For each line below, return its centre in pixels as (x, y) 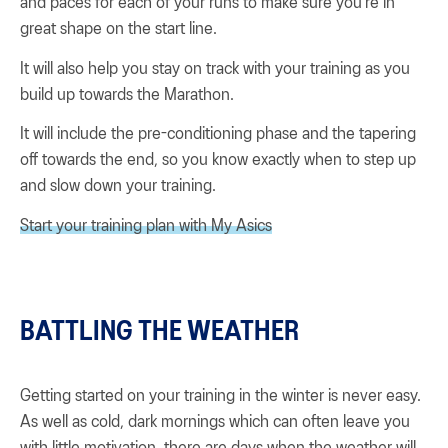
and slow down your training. (118, 186)
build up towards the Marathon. (127, 94)
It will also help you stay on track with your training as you (215, 68)
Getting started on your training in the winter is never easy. (220, 395)
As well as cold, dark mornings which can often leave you (215, 421)
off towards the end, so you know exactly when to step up (218, 160)
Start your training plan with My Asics (146, 225)
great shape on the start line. (118, 29)
